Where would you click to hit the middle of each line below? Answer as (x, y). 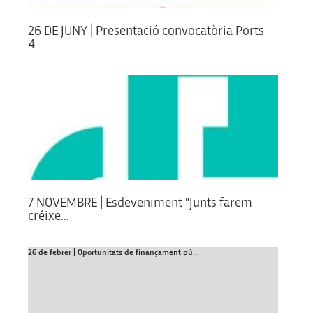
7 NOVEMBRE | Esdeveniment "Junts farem (140, 203)
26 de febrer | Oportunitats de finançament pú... (114, 252)
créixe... (49, 216)
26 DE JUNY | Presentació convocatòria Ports (146, 31)
